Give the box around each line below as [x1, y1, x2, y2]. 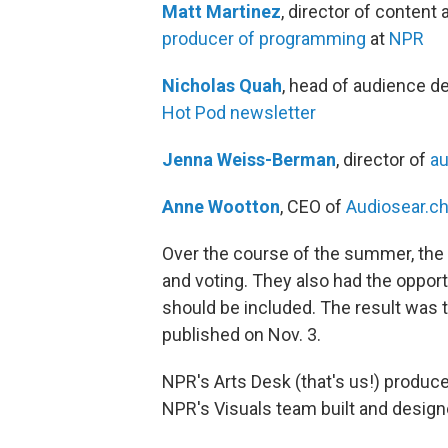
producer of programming [162, 28, 366, 49]
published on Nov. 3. [162, 324, 321, 345]
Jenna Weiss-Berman [162, 149, 336, 170]
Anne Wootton [162, 196, 280, 217]
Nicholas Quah [162, 75, 282, 96]
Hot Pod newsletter [162, 102, 316, 123]
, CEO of [280, 196, 346, 217]
